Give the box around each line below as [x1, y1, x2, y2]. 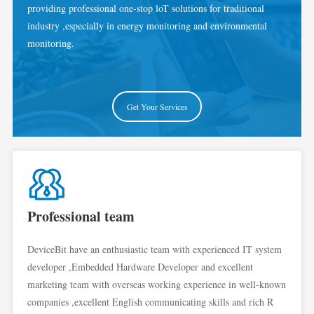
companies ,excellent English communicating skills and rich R [27, 294, 273, 308]
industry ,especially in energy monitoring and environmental [27, 19, 267, 33]
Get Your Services [126, 101, 188, 113]
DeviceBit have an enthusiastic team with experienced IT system [27, 242, 282, 256]
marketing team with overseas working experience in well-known [27, 277, 286, 291]
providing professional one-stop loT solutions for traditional [27, 1, 264, 15]
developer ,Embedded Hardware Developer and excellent [27, 259, 253, 273]
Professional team [27, 205, 135, 226]
